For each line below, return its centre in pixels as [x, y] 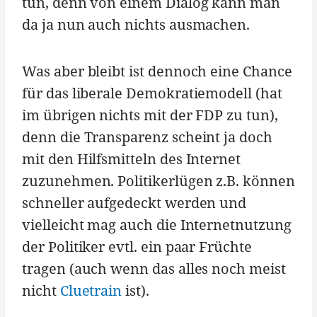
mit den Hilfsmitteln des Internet [132, 158]
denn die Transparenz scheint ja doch [147, 137]
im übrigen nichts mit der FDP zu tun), [150, 115]
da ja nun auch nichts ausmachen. [136, 24]
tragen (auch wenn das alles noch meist [154, 268]
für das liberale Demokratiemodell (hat [152, 93]
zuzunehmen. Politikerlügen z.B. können [158, 180]
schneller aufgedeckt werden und [134, 202]
